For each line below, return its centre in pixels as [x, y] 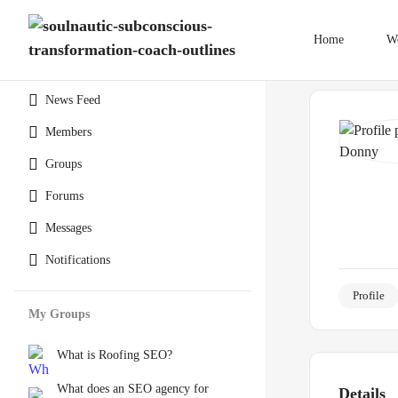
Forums [64, 196]
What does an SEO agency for [133, 389]
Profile [369, 295]
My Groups [59, 314]
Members [68, 132]
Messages [68, 228]
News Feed [73, 100]
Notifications [78, 260]
